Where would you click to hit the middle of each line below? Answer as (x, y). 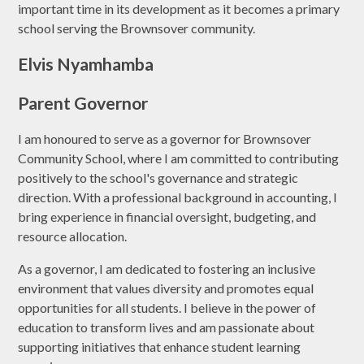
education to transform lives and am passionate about (167, 327)
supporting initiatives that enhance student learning (160, 346)
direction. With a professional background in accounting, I (178, 197)
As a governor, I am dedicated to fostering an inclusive (167, 268)
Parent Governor (83, 103)
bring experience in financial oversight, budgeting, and (167, 216)
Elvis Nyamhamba (86, 64)
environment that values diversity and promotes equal (166, 288)
